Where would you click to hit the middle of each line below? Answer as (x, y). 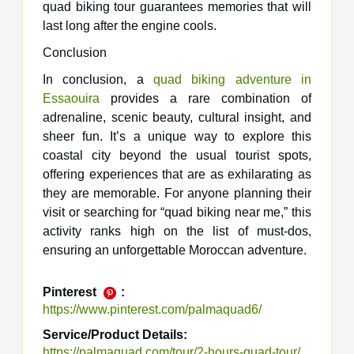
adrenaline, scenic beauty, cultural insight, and (177, 118)
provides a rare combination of (205, 99)
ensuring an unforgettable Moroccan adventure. (175, 250)
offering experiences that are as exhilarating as (177, 175)
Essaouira (71, 99)
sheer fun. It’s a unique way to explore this (177, 137)
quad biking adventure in (232, 80)
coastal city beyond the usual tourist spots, (177, 156)
